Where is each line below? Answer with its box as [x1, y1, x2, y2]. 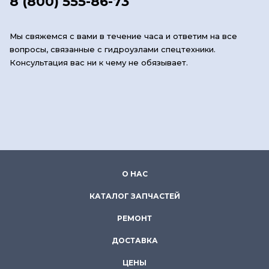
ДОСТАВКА [111, 236, 158, 245]
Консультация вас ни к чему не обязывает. [10, 57, 188, 67]
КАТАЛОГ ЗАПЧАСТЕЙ [89, 192, 180, 201]
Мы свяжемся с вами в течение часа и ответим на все [10, 31, 237, 41]
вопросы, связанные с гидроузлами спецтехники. [10, 44, 216, 54]
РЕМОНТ [117, 214, 152, 223]
